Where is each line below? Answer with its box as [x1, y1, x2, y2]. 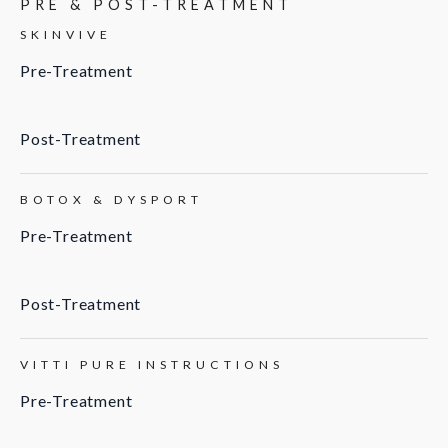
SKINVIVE [20, 27, 112, 43]
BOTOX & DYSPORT [20, 192, 203, 208]
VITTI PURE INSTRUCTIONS [20, 357, 284, 373]
